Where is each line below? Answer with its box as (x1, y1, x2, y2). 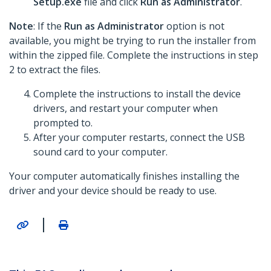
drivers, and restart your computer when (33, 102, 218, 116)
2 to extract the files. (9, 63, 100, 77)
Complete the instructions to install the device (33, 87, 241, 101)
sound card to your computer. (33, 145, 168, 159)
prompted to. (33, 116, 93, 130)
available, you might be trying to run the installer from (9, 34, 256, 48)
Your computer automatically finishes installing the (9, 169, 240, 183)
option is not (166, 19, 224, 33)
